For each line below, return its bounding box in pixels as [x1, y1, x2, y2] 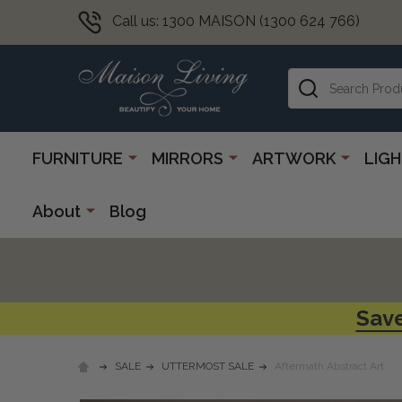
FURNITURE [32, 148, 123, 168]
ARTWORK [252, 148, 336, 168]
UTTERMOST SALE [162, 359, 254, 372]
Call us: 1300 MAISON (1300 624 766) [112, 13, 360, 31]
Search [288, 69, 334, 87]
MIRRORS [152, 148, 223, 168]
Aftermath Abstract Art [275, 359, 384, 372]
